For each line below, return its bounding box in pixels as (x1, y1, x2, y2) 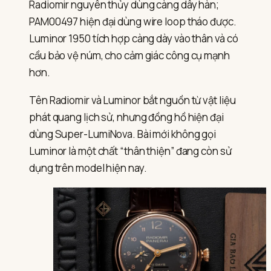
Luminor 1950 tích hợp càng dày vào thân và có (29, 31, 238, 46)
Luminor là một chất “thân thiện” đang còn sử (29, 144, 232, 158)
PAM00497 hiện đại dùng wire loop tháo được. (29, 15, 237, 29)
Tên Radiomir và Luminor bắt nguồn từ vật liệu (29, 93, 236, 108)
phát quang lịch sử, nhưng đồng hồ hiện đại (29, 110, 224, 125)
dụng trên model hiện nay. (29, 161, 147, 175)
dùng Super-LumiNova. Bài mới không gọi (29, 127, 217, 142)
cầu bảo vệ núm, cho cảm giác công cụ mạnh (29, 48, 230, 63)
